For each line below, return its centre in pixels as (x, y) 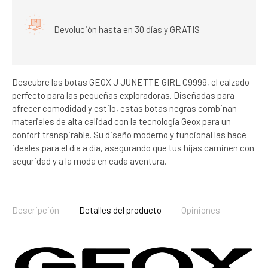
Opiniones (201, 210)
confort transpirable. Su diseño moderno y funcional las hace (129, 134)
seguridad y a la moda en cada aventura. (89, 161)
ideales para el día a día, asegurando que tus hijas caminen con (133, 147)
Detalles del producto (120, 210)
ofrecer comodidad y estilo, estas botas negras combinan (124, 108)
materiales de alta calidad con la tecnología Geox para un (121, 121)
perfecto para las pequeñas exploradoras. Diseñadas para (123, 95)
